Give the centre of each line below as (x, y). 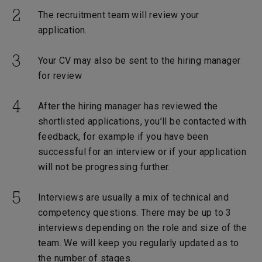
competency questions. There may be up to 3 (135, 213)
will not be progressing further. (104, 167)
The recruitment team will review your (119, 15)
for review (60, 76)
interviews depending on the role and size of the (143, 228)
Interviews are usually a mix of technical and (133, 197)
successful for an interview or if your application (142, 152)
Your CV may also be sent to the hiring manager (139, 61)
